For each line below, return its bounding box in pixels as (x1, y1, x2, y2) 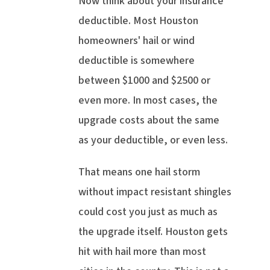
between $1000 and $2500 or (78, 73, 210, 89)
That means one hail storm (78, 165, 200, 180)
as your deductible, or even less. (78, 133, 228, 148)
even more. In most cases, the (78, 93, 218, 108)
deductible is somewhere (78, 53, 195, 69)
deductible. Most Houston (78, 13, 198, 29)
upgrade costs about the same (78, 113, 219, 128)
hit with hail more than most (78, 244, 206, 260)
